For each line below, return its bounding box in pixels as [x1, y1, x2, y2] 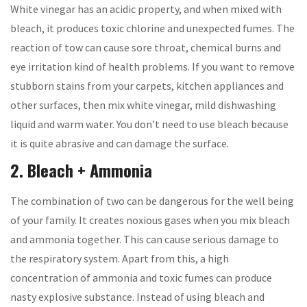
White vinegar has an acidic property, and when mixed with [10, 1, 282, 16]
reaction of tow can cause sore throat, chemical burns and [10, 40, 281, 54]
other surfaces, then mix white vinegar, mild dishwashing [10, 97, 276, 112]
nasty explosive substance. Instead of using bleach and [10, 289, 265, 304]
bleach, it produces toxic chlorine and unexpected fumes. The [10, 21, 295, 35]
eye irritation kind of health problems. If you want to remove [10, 59, 295, 73]
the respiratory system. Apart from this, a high [10, 251, 229, 265]
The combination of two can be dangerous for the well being [10, 193, 294, 208]
